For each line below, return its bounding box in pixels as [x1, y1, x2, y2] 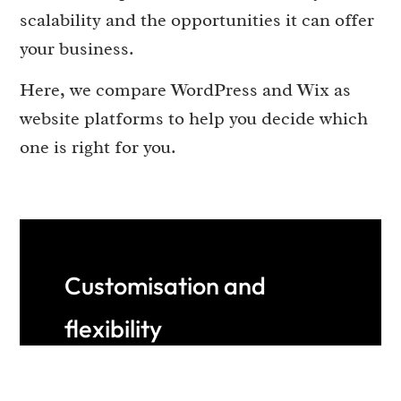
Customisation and [64, 269, 267, 301]
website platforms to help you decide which [20, 107, 369, 131]
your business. [20, 36, 135, 60]
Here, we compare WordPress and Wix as [20, 78, 352, 102]
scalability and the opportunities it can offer [20, 7, 375, 31]
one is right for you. [20, 135, 177, 159]
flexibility [64, 312, 163, 344]
